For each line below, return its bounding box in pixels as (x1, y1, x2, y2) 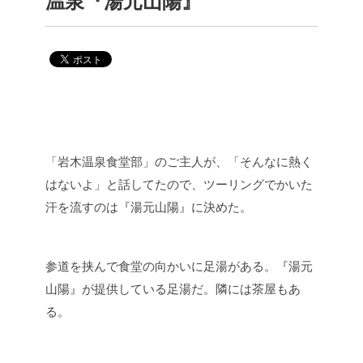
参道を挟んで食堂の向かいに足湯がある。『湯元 (45, 259, 313, 273)
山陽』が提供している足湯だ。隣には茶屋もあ (45, 282, 301, 296)
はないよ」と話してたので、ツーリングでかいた (45, 177, 313, 191)
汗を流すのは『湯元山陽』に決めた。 (45, 200, 252, 214)
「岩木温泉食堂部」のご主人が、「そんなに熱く (45, 155, 313, 169)
